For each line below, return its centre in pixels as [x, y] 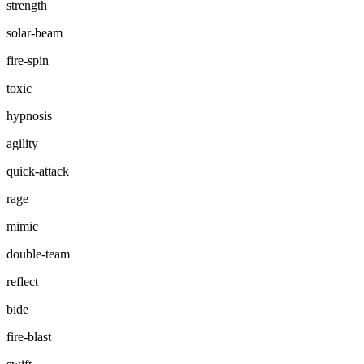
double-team [38, 254]
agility [22, 144]
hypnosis [29, 116]
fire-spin [28, 61]
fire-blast [29, 337]
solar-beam [35, 33]
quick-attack [38, 171]
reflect [22, 282]
